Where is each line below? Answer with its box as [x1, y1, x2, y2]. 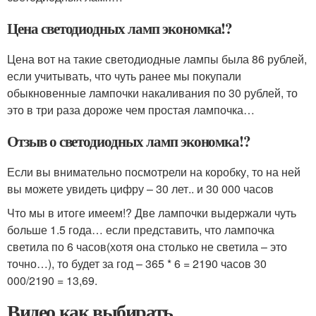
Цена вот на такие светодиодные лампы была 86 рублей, [7, 50, 307, 67]
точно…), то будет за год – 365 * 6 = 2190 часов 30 [7, 255, 267, 272]
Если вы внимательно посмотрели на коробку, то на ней [7, 163, 300, 180]
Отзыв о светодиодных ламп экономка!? [7, 130, 251, 152]
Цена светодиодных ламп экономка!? [7, 17, 233, 39]
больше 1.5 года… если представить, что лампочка [7, 221, 274, 238]
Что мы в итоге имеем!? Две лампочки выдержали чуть [7, 204, 296, 221]
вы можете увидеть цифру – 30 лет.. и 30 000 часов [7, 180, 274, 197]
